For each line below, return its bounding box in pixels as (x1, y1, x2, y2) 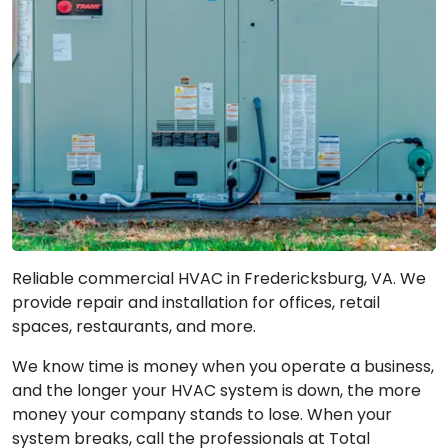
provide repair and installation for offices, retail (12, 290, 380, 314)
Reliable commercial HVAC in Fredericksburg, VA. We (12, 266, 426, 290)
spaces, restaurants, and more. (12, 314, 256, 338)
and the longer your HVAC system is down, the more (12, 378, 421, 402)
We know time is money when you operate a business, (12, 354, 434, 378)
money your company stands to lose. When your (12, 402, 392, 426)
